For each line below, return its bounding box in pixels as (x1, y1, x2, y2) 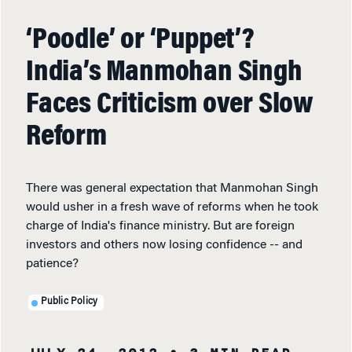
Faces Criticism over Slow (26, 90, 313, 120)
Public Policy (40, 297, 98, 307)
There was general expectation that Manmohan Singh (26, 181, 318, 195)
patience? (26, 257, 79, 270)
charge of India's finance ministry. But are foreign (26, 219, 295, 233)
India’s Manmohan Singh (26, 57, 302, 88)
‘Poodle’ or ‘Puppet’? (26, 25, 255, 56)
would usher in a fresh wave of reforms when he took (26, 200, 318, 214)
